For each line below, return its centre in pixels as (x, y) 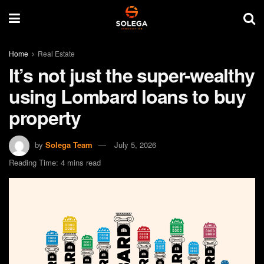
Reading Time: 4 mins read (55, 162)
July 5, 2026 (135, 144)
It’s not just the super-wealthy (132, 75)
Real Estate (56, 53)
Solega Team (69, 144)
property (45, 117)
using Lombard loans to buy (127, 96)
